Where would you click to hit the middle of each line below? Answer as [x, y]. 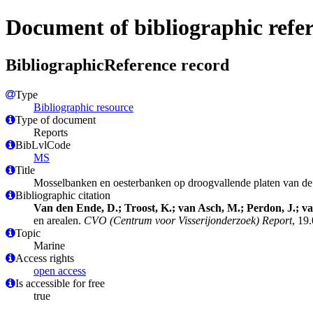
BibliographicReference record [117, 65]
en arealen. [59, 220]
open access [60, 270]
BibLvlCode [43, 145]
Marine [49, 245]
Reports [51, 132]
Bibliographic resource [83, 107]
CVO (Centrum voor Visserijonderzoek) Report [188, 220]
